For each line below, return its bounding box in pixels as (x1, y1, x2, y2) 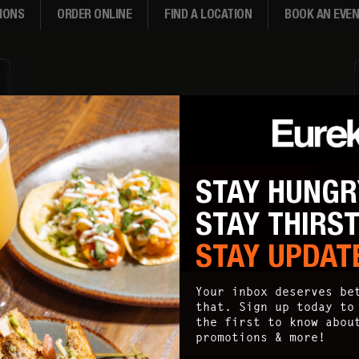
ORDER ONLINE (57, 6, 132, 22)
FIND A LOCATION (164, 6, 252, 22)
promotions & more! (196, 329, 325, 345)
